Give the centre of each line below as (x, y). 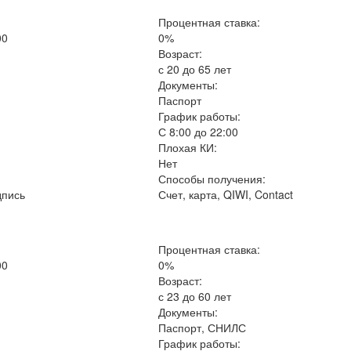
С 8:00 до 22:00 (199, 132)
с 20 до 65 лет (195, 69)
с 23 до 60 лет (195, 296)
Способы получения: (212, 179)
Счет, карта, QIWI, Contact (226, 194)
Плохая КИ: (188, 147)
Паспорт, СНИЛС (203, 327)
